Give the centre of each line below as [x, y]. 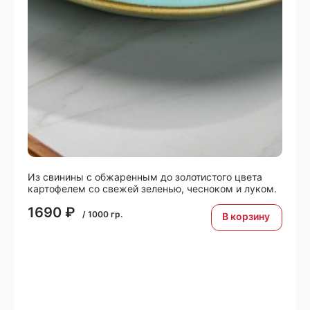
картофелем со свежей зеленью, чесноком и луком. [152, 188]
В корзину [246, 216]
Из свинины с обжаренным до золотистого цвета [145, 176]
